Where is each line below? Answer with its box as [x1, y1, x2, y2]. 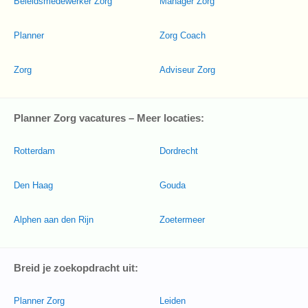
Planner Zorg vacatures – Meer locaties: [14, 112, 204, 124]
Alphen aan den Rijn [14, 214, 93, 225]
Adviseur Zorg [159, 65, 215, 75]
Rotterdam [14, 146, 55, 156]
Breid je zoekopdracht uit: [14, 262, 138, 274]
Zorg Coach [159, 30, 206, 41]
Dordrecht [159, 146, 198, 156]
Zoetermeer [159, 214, 205, 225]
